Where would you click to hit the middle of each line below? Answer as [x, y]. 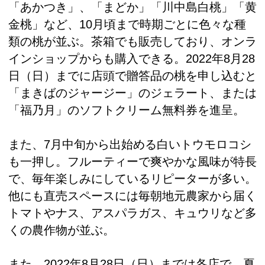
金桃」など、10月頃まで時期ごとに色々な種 [127, 25]
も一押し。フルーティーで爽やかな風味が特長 [132, 161]
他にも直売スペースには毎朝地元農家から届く [132, 195]
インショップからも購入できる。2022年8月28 [132, 59]
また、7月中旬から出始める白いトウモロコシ [130, 144]
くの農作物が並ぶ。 [62, 230]
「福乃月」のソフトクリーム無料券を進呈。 [127, 110]
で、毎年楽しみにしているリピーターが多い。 [132, 178]
